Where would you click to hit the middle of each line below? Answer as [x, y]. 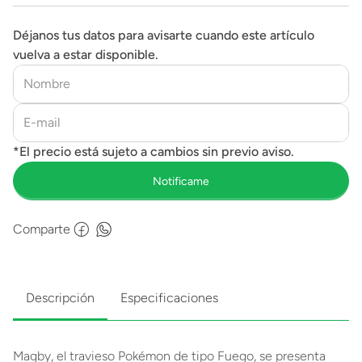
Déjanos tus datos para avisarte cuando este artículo [164, 35]
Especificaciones [169, 298]
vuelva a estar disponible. [86, 55]
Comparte [42, 229]
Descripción [60, 298]
